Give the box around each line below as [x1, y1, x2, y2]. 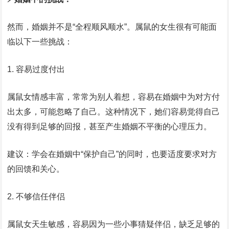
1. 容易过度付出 [7, 65, 65, 74]
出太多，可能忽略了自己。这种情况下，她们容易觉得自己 [7, 107, 220, 117]
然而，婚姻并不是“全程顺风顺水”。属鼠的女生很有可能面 [7, 22, 217, 32]
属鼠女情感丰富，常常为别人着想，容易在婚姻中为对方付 [7, 93, 220, 102]
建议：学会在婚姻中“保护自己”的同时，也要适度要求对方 [7, 150, 217, 159]
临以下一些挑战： [7, 37, 73, 47]
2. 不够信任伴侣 [7, 192, 65, 201]
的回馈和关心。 [7, 165, 65, 174]
